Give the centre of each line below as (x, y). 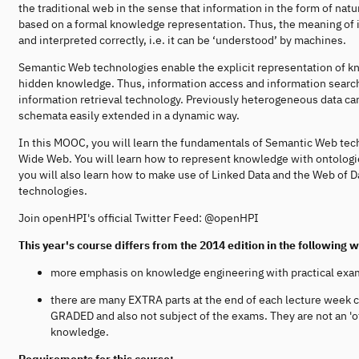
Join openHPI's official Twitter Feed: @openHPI (139, 218)
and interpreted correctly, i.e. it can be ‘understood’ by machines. (182, 40)
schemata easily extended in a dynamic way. (129, 115)
